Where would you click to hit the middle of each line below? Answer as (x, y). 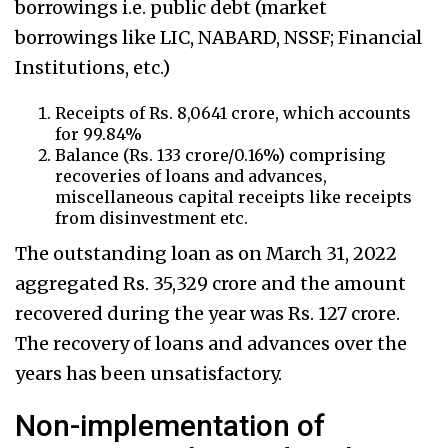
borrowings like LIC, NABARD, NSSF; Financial (218, 38)
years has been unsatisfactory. (148, 374)
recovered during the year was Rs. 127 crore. (207, 314)
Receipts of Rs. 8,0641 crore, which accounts (233, 113)
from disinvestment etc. (151, 218)
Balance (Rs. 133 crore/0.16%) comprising (220, 155)
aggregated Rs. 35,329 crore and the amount (210, 284)
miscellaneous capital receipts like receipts (233, 197)
